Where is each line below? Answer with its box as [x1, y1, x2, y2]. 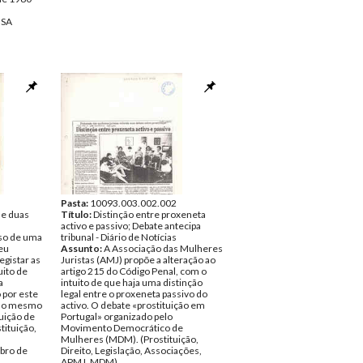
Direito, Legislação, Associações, [61, 344, 202, 357]
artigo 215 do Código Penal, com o [61, 265, 207, 277]
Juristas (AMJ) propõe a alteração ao [61, 254, 216, 266]
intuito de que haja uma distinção [61, 276, 203, 288]
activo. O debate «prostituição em [61, 299, 205, 311]
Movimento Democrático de [61, 322, 183, 334]
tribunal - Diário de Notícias [61, 231, 177, 243]
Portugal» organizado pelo [61, 310, 173, 322]
